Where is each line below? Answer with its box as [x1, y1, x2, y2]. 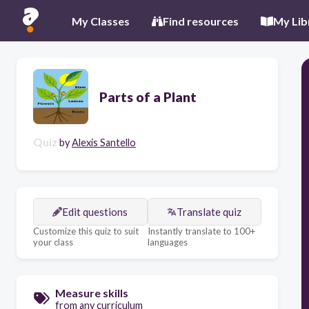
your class [33, 237, 73, 248]
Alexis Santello [72, 137, 136, 148]
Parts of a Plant [99, 88, 197, 105]
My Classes [72, 14, 130, 28]
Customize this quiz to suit [33, 226, 139, 237]
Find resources [163, 14, 239, 28]
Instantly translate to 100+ [147, 226, 255, 237]
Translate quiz [177, 206, 242, 218]
